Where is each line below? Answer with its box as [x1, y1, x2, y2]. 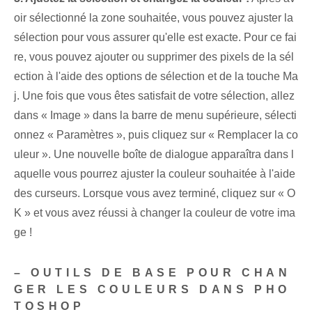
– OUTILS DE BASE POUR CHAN [14, 267, 291, 279]
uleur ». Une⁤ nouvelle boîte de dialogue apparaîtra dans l [14, 148, 294, 161]
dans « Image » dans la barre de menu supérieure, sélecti [14, 109, 297, 122]
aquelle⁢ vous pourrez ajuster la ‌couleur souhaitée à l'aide [14, 168, 295, 180]
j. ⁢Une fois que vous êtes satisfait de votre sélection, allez [14, 90, 295, 102]
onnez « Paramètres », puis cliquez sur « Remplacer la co [14, 129, 298, 141]
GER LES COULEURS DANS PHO [14, 283, 291, 296]
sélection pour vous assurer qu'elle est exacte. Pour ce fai [14, 31, 297, 44]
